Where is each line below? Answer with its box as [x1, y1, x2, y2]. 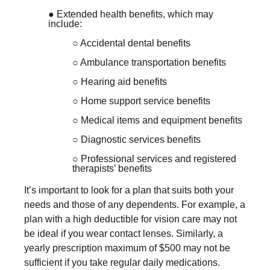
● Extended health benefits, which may [48, 8, 213, 19]
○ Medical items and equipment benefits [72, 115, 242, 125]
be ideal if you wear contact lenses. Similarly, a [24, 228, 223, 239]
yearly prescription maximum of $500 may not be [24, 242, 230, 253]
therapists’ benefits [72, 163, 152, 174]
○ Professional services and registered [72, 153, 236, 164]
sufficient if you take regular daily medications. [24, 257, 220, 268]
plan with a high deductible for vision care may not [24, 213, 237, 224]
